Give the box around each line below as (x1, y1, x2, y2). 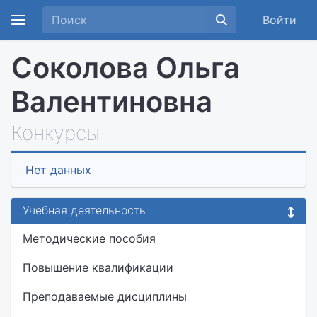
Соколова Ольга (11, 50, 240, 85)
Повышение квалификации (23, 260, 173, 275)
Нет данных (25, 163, 91, 177)
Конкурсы (11, 121, 100, 145)
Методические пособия (23, 231, 156, 246)
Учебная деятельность (23, 203, 146, 217)
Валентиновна (11, 84, 212, 119)
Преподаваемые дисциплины (23, 289, 187, 304)
